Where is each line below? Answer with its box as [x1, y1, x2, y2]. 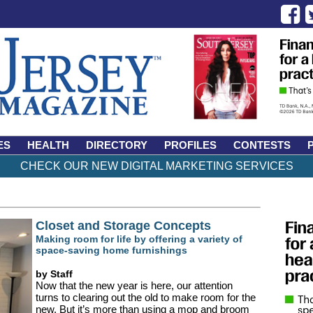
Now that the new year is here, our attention [35, 279, 233, 291]
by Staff [35, 268, 73, 279]
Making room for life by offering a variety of [35, 233, 242, 245]
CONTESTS [233, 139, 291, 151]
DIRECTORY [86, 139, 147, 151]
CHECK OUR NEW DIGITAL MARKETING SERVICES [20, 160, 293, 172]
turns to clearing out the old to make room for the [35, 291, 256, 303]
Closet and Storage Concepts [35, 219, 211, 233]
